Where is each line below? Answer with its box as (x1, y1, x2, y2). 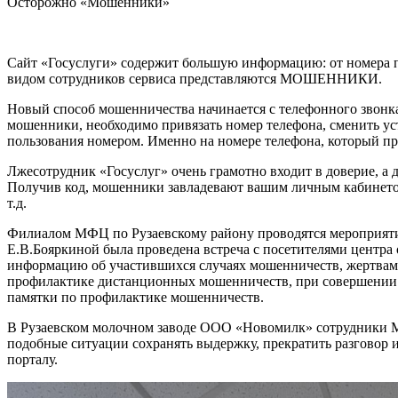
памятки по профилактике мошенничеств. (7, 290, 264, 306)
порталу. (7, 352, 58, 368)
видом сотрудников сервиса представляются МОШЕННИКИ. (7, 71, 382, 87)
